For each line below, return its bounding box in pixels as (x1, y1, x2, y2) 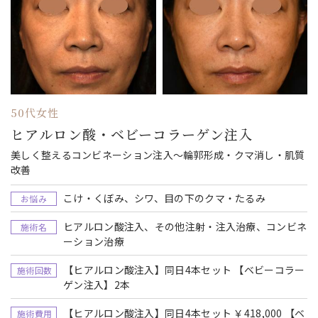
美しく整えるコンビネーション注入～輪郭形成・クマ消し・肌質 (11, 148, 305, 162)
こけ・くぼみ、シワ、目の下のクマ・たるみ (63, 191, 265, 205)
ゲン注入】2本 (63, 278, 131, 292)
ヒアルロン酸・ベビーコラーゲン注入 (11, 124, 254, 143)
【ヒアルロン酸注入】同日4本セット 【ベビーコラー (63, 263, 234, 277)
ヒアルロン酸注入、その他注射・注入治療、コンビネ (63, 219, 307, 234)
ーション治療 (63, 234, 124, 248)
